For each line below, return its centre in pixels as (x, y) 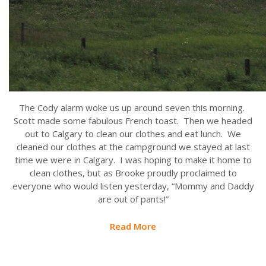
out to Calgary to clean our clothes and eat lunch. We (133, 133)
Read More (133, 226)
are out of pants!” (133, 199)
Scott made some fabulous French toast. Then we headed (133, 120)
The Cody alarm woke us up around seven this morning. (133, 107)
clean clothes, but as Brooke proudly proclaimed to (133, 172)
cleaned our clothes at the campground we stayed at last (133, 146)
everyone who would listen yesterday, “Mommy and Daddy (133, 186)
